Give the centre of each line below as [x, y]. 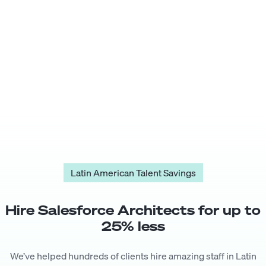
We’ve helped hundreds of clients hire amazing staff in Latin [133, 256]
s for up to [224, 210]
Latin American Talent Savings [133, 173]
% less [143, 226]
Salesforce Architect [113, 210]
